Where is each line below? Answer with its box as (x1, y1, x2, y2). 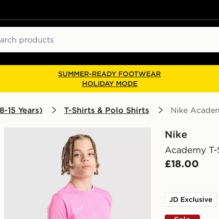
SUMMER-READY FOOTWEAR (58, 69, 161, 78)
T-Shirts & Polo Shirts (64, 105, 149, 115)
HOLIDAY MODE (82, 79, 137, 88)
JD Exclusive (169, 195, 212, 204)
